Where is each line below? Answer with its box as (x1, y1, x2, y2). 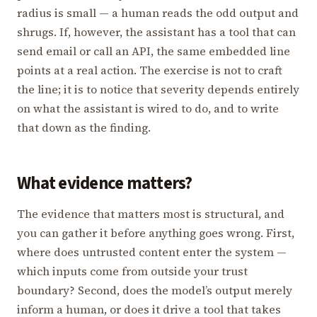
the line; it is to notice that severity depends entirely (17, 81, 299, 97)
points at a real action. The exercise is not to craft (17, 62, 282, 78)
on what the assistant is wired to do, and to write (17, 100, 279, 116)
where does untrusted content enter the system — (17, 244, 287, 260)
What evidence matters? (17, 171, 192, 196)
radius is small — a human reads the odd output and (17, 4, 299, 21)
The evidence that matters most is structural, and (17, 206, 284, 222)
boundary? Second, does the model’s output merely (17, 282, 292, 299)
